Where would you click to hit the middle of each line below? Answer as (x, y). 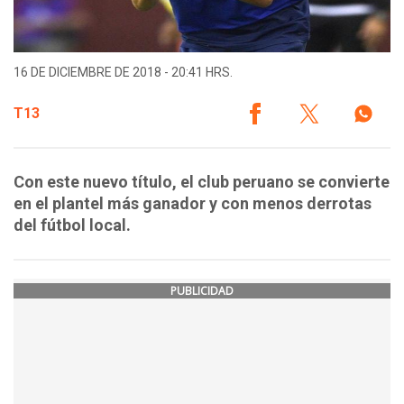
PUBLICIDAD (202, 291)
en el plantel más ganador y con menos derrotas (193, 204)
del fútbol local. (72, 225)
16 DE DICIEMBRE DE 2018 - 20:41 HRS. (123, 73)
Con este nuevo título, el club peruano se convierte (202, 182)
